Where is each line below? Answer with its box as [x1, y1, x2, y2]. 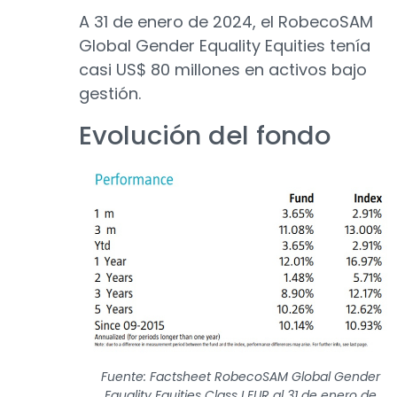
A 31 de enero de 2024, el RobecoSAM [79, 11, 373, 33]
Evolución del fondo [79, 118, 331, 153]
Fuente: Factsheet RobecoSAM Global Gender [100, 368, 380, 386]
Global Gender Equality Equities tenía [79, 35, 370, 57]
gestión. [79, 82, 141, 105]
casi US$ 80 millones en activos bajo [79, 58, 367, 81]
